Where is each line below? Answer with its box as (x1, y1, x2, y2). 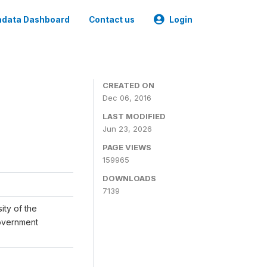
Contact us (89, 15, 135, 24)
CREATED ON (103, 80, 154, 90)
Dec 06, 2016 (103, 93, 151, 103)
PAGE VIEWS (103, 142, 151, 152)
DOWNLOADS (103, 173, 156, 183)
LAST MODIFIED (103, 111, 166, 121)
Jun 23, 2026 (103, 124, 152, 133)
